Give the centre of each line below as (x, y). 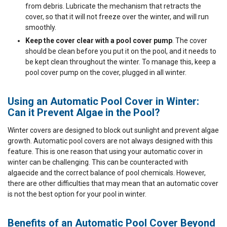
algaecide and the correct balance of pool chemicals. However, (107, 173)
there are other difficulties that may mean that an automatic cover (113, 184)
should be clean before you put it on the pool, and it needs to (121, 51)
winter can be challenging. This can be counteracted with (98, 162)
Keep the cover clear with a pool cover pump (99, 41)
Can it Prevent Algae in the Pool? (84, 113)
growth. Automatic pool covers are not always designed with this (110, 141)
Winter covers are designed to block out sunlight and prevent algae (113, 130)
